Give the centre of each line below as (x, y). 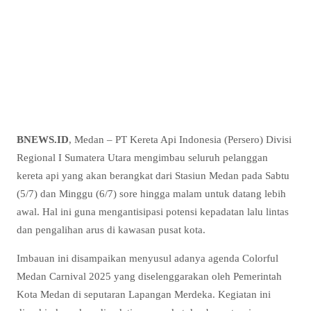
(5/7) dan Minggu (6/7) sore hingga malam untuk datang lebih (151, 194)
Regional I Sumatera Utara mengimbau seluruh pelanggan (142, 158)
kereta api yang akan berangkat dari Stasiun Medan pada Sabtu (153, 176)
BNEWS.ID (43, 140)
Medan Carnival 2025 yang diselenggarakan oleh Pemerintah (149, 276)
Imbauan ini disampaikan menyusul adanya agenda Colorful (148, 258)
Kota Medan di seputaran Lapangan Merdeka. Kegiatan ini (144, 294)
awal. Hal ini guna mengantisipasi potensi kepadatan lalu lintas (153, 212)
